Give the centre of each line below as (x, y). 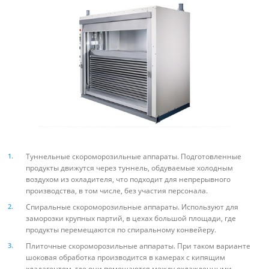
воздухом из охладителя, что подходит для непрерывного (128, 180)
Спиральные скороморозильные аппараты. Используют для (132, 207)
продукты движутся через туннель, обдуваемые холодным (129, 168)
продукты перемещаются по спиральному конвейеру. (121, 230)
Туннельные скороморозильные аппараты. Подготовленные (134, 157)
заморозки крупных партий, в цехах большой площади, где (131, 219)
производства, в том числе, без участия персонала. (117, 191)
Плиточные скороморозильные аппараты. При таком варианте (138, 246)
